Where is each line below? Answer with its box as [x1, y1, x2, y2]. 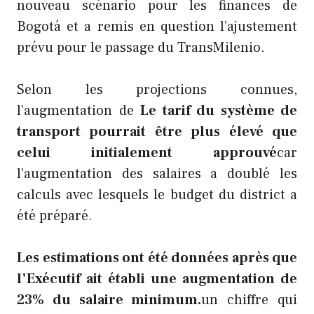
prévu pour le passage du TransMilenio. [17, 39, 265, 57]
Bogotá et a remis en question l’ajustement [17, 18, 297, 36]
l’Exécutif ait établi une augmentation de [17, 270, 297, 289]
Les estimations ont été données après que [17, 249, 297, 268]
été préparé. [17, 207, 93, 226]
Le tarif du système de [140, 102, 297, 121]
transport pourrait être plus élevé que [17, 123, 297, 142]
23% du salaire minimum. [17, 291, 202, 310]
